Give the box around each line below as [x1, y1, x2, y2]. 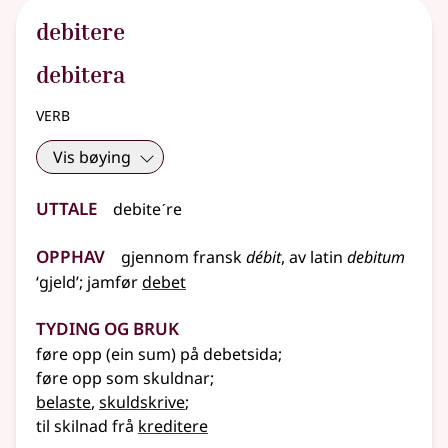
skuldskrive [99, 391, 185, 414]
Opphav [36, 237, 105, 271]
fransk [193, 246, 242, 269]
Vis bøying [53, 146, 131, 169]
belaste [36, 391, 91, 414]
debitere [36, 17, 125, 46]
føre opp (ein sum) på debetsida [36, 343, 278, 366]
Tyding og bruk [36, 309, 179, 343]
